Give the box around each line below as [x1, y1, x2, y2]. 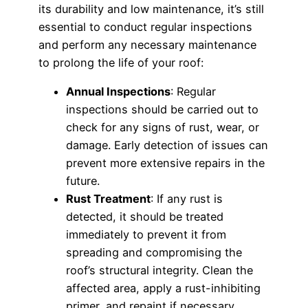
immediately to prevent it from [66, 228, 226, 242]
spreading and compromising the [66, 245, 242, 260]
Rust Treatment [66, 192, 151, 206]
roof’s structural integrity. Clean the [66, 263, 253, 278]
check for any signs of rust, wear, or [66, 120, 259, 135]
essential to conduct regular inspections [38, 20, 252, 34]
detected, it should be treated [66, 210, 223, 224]
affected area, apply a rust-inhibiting [66, 281, 261, 296]
